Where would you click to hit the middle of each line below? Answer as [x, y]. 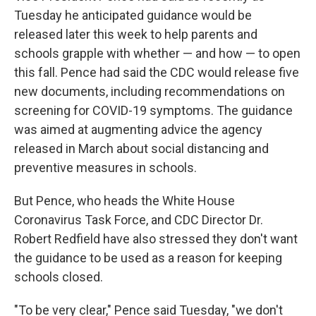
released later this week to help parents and [136, 35]
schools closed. [59, 277]
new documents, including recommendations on [150, 92]
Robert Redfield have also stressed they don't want [156, 239]
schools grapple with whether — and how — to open [157, 54]
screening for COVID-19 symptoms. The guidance [153, 111]
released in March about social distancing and [141, 149]
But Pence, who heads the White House [124, 201]
